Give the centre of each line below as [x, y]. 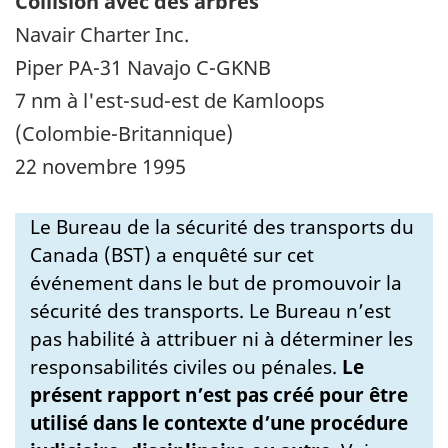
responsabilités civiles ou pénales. [186, 366]
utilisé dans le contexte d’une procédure [219, 422]
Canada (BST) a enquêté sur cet [172, 254]
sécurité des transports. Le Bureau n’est [210, 310]
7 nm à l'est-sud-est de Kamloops [170, 100]
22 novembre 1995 [100, 166]
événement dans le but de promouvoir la [216, 282]
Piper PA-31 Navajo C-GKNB [143, 67]
